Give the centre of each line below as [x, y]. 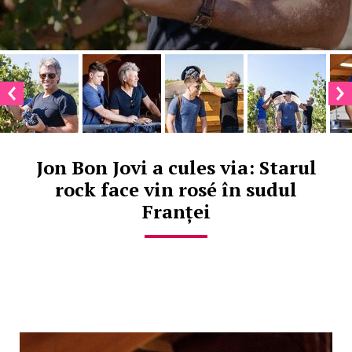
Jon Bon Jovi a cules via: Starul [176, 168]
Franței [176, 212]
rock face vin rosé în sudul [176, 190]
